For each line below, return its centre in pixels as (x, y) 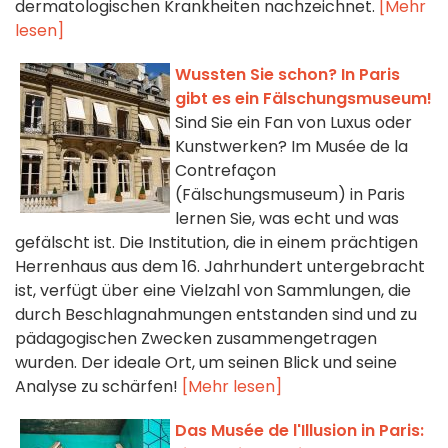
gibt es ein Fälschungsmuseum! (303, 99)
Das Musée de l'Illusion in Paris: (299, 431)
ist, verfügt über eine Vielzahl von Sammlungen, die (213, 291)
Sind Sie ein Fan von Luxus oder (293, 123)
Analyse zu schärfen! (98, 387)
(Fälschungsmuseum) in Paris (290, 195)
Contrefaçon (225, 171)
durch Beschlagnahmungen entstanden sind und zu (216, 315)
